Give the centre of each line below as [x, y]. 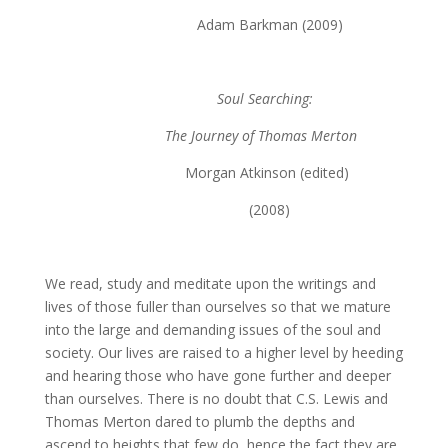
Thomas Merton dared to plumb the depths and [199, 421]
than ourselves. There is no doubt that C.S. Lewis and [216, 398]
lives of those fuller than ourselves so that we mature [217, 306]
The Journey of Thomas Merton [200, 135]
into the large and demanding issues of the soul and [212, 329]
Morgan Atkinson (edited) [226, 172]
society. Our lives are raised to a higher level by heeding [223, 352]
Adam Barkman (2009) [269, 24]
